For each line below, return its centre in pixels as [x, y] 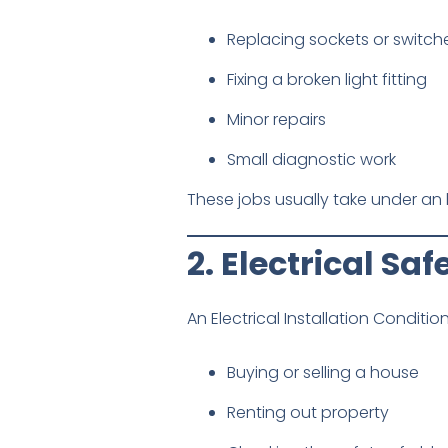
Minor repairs [276, 120]
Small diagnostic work [311, 160]
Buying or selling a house [323, 373]
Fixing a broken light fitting [327, 80]
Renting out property [308, 413]
